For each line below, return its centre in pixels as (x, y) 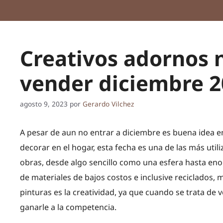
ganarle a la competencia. (68, 207)
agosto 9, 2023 (44, 104)
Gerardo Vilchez (108, 104)
